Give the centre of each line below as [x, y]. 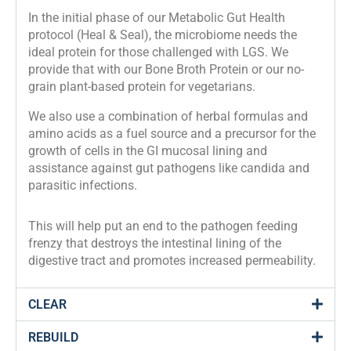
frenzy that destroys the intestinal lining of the [155, 244]
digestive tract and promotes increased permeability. [172, 261]
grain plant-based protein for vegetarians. [142, 86]
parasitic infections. [83, 185]
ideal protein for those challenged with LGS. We [158, 52]
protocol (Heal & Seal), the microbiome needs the [163, 34]
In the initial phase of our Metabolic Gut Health [157, 17]
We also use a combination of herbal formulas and [168, 116]
